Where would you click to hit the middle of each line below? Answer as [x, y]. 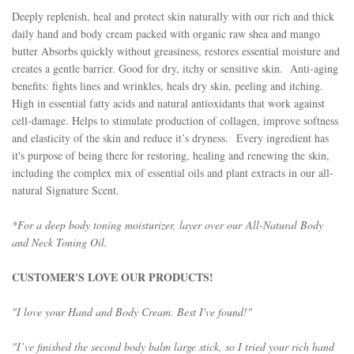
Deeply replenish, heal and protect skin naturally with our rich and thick [173, 16]
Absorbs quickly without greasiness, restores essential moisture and [190, 51]
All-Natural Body [284, 225]
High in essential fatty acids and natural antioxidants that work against [168, 103]
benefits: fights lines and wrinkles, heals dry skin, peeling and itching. [168, 86]
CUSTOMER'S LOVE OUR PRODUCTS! [113, 277]
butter [26, 51]
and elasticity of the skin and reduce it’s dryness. [120, 138]
